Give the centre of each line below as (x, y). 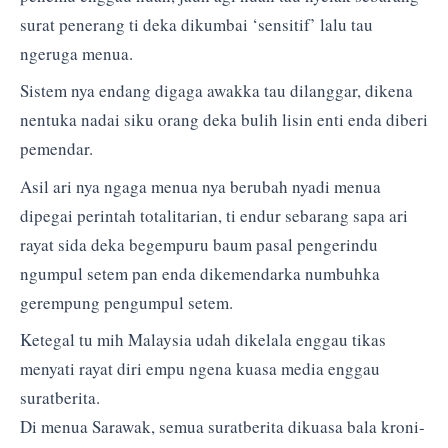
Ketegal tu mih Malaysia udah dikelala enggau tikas (203, 340)
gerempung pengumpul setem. (126, 302)
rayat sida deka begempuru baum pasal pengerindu (199, 244)
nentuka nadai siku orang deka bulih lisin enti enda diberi (224, 120)
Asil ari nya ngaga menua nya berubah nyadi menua (200, 186)
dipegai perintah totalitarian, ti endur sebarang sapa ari (214, 215)
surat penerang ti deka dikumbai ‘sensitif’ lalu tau (196, 24)
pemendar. (56, 149)
